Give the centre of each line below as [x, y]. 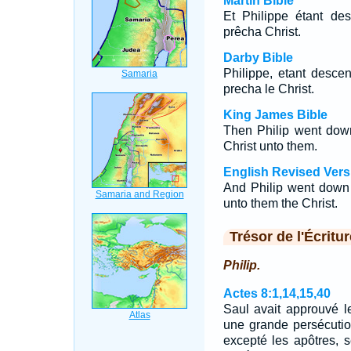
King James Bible [275, 115]
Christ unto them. [270, 146]
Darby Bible [258, 58]
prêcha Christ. [262, 32]
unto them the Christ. [280, 203]
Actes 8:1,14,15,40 [277, 293]
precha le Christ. [268, 89]
